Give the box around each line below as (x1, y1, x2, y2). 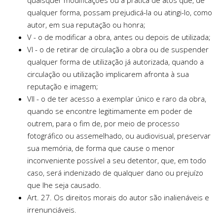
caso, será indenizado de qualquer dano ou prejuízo (27, 168, 203, 178)
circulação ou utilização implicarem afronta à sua (27, 69, 189, 79)
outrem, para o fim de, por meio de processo (27, 118, 180, 129)
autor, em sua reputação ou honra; (27, 20, 146, 30)
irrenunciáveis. (27, 205, 76, 215)
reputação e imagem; (27, 81, 98, 92)
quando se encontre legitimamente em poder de (27, 106, 192, 116)
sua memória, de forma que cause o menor (27, 143, 175, 153)
